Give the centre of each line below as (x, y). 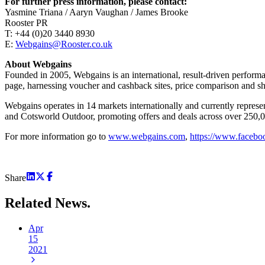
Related (30, 203)
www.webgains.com (147, 136)
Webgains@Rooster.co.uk (64, 44)
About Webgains (38, 64)
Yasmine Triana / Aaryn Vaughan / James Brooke (96, 12)
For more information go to (56, 136)
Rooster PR (26, 22)
